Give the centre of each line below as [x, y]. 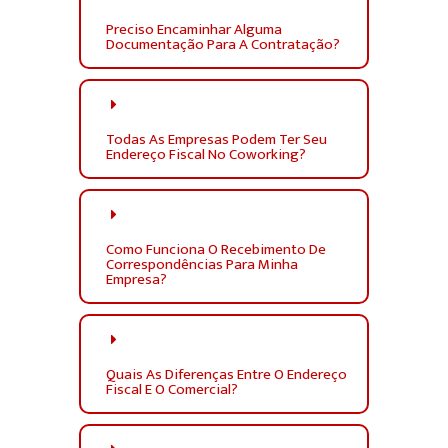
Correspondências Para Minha [202, 265]
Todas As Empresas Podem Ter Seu [216, 140]
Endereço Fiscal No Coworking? [206, 155]
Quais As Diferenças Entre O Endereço [226, 375]
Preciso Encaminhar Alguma [194, 30]
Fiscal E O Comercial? [172, 390]
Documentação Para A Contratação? [223, 45]
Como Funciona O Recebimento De [216, 250]
